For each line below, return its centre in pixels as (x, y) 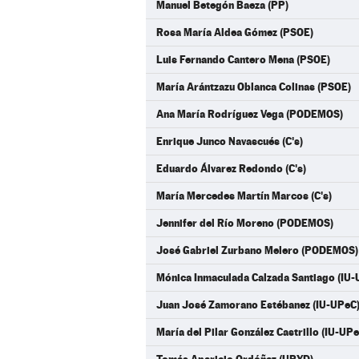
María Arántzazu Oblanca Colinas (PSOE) (254, 87)
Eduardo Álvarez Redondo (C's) (231, 168)
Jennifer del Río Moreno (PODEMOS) (245, 223)
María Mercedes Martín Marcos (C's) (244, 196)
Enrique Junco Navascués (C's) (230, 141)
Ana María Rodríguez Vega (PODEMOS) (250, 114)
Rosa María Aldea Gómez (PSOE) (235, 32)
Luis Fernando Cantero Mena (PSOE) (243, 59)
